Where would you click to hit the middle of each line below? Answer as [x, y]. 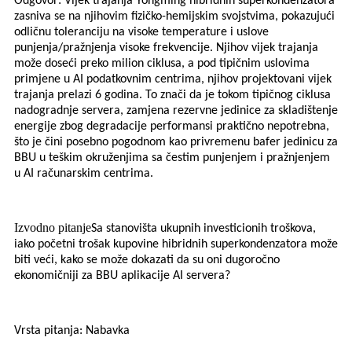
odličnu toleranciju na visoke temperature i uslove [141, 33]
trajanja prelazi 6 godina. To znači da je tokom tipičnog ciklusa [172, 95]
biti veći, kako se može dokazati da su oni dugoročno [147, 260]
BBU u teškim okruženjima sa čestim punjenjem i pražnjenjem [172, 158]
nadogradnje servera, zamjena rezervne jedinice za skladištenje [176, 111]
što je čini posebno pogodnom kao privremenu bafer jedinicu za [176, 143]
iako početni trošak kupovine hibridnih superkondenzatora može [176, 245]
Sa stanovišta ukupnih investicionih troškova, [203, 229]
